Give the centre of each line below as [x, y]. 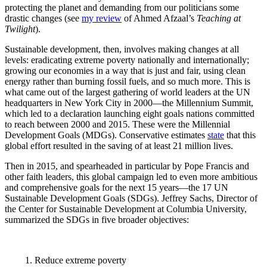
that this [240, 135]
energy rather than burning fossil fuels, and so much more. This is [128, 82]
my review [102, 18]
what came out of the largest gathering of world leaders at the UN [128, 92]
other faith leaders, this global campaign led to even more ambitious [131, 177]
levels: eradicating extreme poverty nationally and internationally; [127, 60]
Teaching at [219, 18]
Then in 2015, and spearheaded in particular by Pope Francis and [127, 166]
